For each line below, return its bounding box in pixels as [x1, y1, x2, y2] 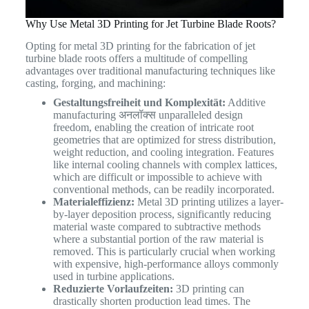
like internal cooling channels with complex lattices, [52, 159, 277, 171]
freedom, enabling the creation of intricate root [52, 121, 254, 134]
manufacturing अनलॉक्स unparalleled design [52, 109, 243, 121]
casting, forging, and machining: [25, 77, 166, 90]
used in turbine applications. [52, 270, 180, 283]
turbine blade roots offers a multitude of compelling [25, 52, 248, 65]
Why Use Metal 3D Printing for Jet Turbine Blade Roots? [25, 17, 276, 30]
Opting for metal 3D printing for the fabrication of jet [25, 40, 255, 52]
